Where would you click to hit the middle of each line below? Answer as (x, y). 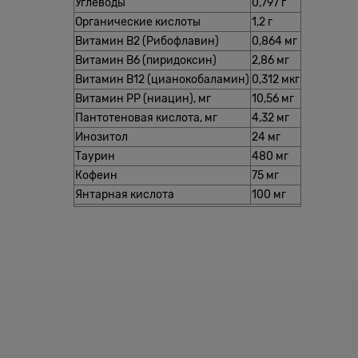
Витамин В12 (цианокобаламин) (162, 79)
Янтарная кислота (125, 194)
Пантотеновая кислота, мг (146, 117)
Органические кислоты (138, 21)
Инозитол (101, 136)
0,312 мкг (276, 79)
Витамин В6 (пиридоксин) (146, 60)
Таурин (95, 155)
